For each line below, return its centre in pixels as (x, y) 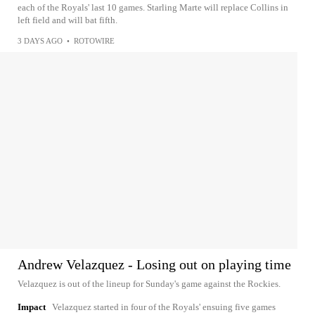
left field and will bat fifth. (67, 20)
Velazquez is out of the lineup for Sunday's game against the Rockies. (149, 284)
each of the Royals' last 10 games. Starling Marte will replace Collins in (153, 7)
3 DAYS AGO (40, 41)
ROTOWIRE (94, 41)
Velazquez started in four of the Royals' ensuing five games (164, 307)
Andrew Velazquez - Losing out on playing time (154, 264)
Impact (32, 307)
